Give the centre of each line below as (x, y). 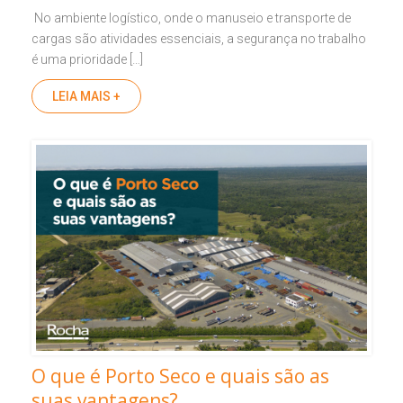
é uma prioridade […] (87, 59)
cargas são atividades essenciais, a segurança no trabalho (199, 38)
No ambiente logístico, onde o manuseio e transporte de (191, 18)
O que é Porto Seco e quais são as (180, 376)
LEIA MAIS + (86, 96)
